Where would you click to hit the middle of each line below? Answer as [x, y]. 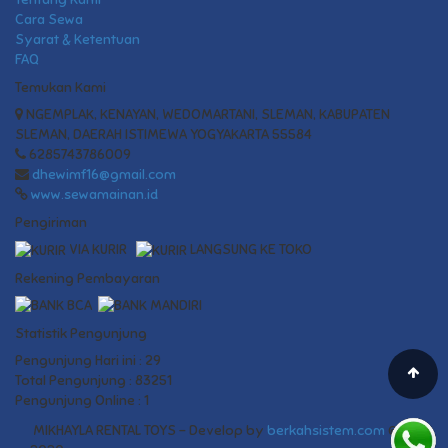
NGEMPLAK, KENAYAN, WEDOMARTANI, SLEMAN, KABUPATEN [206, 114]
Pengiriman [51, 222]
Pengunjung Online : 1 [82, 400]
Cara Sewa [49, 19]
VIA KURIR [101, 249]
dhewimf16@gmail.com [104, 174]
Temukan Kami [60, 87]
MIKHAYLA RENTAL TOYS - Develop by [148, 430]
